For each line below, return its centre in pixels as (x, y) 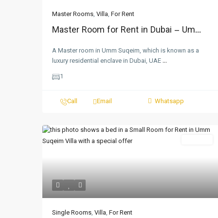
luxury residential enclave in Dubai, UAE (107, 61)
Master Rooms (73, 15)
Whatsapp (169, 102)
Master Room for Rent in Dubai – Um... (127, 31)
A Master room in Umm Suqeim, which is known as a (126, 51)
